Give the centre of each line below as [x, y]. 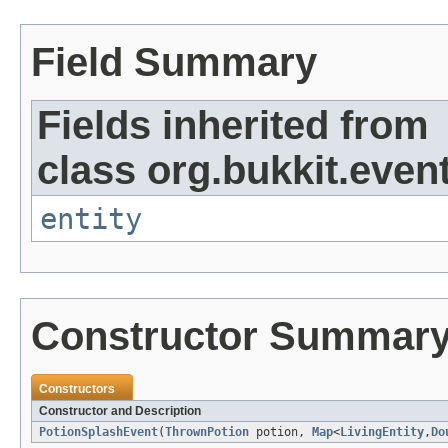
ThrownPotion [207, 432]
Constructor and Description [120, 411]
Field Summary [174, 62]
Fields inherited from [233, 125]
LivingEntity [382, 432]
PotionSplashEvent [98, 432]
